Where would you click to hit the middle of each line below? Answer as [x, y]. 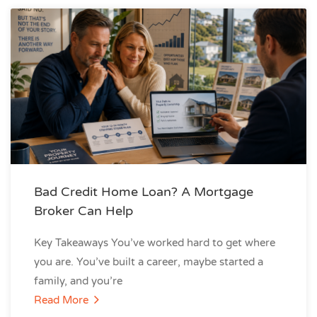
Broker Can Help [83, 211]
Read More [63, 300]
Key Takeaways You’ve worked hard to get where [155, 243]
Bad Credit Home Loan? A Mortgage [144, 192]
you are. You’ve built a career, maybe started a [149, 262]
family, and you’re [78, 281]
